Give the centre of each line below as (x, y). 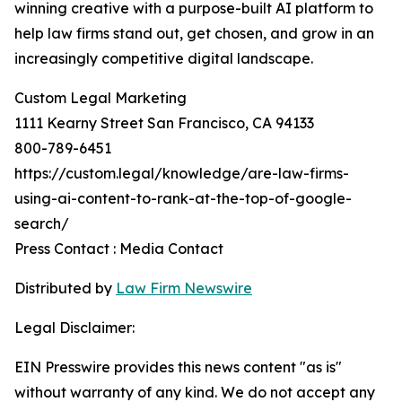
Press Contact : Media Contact (119, 249)
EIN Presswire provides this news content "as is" (178, 367)
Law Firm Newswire (184, 288)
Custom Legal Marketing (100, 98)
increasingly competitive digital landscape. (164, 58)
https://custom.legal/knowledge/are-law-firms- (182, 173)
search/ (42, 223)
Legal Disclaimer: (74, 328)
